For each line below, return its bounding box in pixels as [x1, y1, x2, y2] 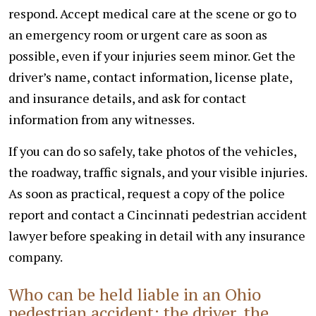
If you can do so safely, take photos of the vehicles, [8, 142, 296, 159]
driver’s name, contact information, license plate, [8, 68, 292, 85]
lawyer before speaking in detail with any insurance [8, 226, 305, 244]
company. [8, 248, 63, 265]
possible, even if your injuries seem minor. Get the [8, 47, 296, 64]
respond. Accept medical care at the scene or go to [8, 4, 296, 22]
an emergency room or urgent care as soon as [8, 25, 267, 43]
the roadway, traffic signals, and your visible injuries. [8, 163, 307, 181]
